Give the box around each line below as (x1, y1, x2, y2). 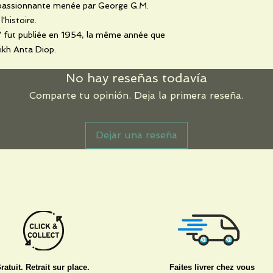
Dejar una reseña (96, 129, 177, 141)
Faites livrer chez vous (169, 262, 255, 272)
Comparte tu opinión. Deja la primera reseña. (29, 89, 244, 101)
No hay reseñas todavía (66, 70, 207, 85)
